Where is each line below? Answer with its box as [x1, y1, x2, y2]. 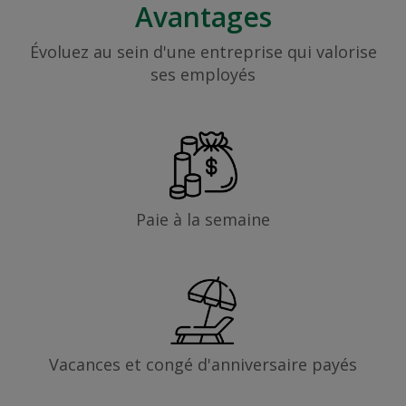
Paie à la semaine [136, 208, 270, 231]
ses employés [150, 63, 256, 86]
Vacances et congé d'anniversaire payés [49, 353, 357, 376]
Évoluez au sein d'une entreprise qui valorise [29, 41, 377, 63]
